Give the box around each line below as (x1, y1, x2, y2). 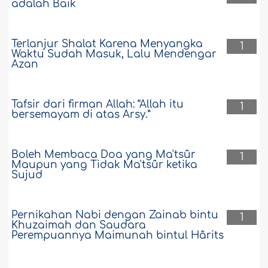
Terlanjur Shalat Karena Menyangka (11, 38, 203, 50)
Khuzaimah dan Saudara (11, 220, 147, 232)
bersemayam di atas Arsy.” (11, 109, 151, 121)
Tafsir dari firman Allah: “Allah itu (11, 99, 184, 111)
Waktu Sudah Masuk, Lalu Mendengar (11, 48, 217, 60)
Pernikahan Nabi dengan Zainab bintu (11, 209, 219, 221)
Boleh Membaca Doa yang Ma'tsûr (11, 149, 196, 161)
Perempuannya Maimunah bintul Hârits (11, 230, 224, 242)
